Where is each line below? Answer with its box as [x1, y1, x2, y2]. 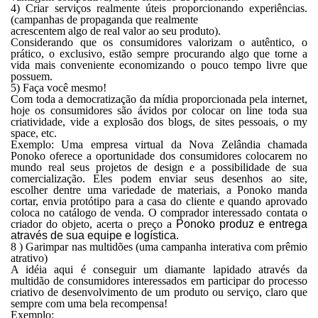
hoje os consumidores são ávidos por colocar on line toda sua [11, 104, 307, 116]
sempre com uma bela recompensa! [11, 297, 168, 309]
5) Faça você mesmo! [11, 82, 106, 94]
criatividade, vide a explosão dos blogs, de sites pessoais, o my [11, 116, 307, 128]
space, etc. [11, 127, 57, 139]
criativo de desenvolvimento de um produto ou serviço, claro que [11, 286, 307, 298]
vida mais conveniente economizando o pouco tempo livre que [11, 59, 307, 71]
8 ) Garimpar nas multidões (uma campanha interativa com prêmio [11, 241, 307, 253]
